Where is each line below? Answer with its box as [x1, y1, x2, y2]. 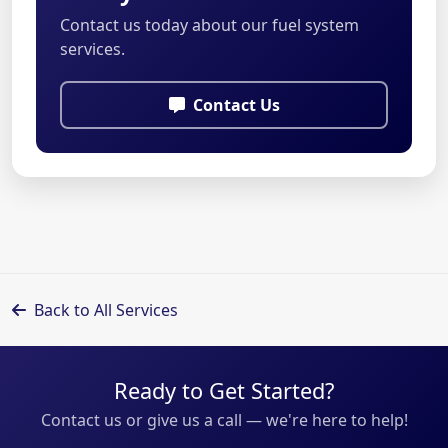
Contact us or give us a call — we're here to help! [40, 408, 408, 431]
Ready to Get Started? [114, 375, 334, 405]
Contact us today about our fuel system [60, 13, 359, 36]
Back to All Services [34, 298, 178, 321]
